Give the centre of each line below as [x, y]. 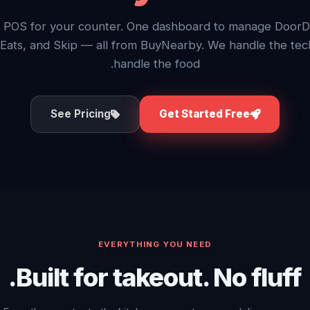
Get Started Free [204, 114]
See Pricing [81, 114]
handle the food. [156, 64]
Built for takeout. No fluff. [159, 277]
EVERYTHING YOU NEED [155, 244]
